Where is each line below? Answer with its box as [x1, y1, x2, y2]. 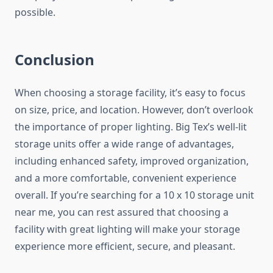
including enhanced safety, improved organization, [15, 154, 249, 168]
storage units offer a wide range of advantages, [15, 137, 234, 151]
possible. [15, 5, 55, 19]
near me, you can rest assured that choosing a [15, 205, 229, 219]
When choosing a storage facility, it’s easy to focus [15, 86, 246, 100]
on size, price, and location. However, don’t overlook [15, 103, 253, 117]
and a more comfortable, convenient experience [15, 171, 236, 185]
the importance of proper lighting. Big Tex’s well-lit [15, 120, 247, 134]
